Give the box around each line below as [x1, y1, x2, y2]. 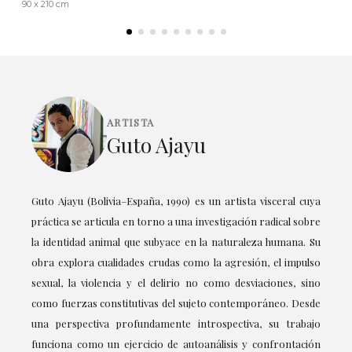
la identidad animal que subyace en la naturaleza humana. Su [31, 235, 321, 249]
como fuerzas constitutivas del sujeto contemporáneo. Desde [31, 296, 321, 310]
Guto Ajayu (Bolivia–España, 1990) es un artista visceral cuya [31, 194, 321, 208]
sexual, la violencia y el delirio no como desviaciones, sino [31, 276, 321, 290]
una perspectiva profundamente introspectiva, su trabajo [31, 317, 321, 331]
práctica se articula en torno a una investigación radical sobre [31, 214, 321, 229]
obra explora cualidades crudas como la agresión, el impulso [31, 255, 321, 269]
